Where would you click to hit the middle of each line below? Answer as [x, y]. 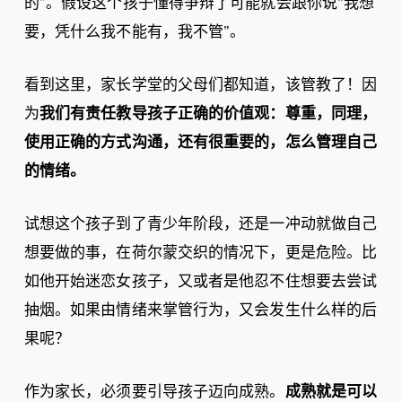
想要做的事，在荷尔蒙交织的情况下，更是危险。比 [201, 253]
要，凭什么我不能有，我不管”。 [135, 32]
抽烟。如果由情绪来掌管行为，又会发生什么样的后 [201, 310]
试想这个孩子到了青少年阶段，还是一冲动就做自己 [201, 224]
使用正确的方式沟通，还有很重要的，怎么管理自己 [201, 142]
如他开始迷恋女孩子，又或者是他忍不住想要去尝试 [201, 281]
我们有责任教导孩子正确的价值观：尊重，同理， [208, 114]
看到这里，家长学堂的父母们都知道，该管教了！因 [201, 85]
